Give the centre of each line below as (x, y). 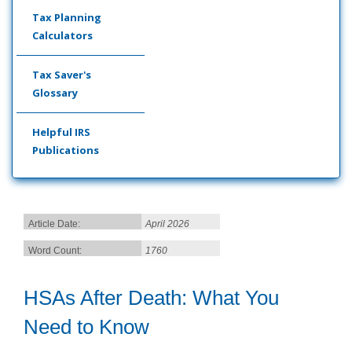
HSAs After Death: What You (151, 298)
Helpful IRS (61, 132)
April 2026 (167, 224)
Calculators (62, 35)
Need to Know (86, 327)
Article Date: (54, 224)
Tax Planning (67, 17)
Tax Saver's (62, 75)
